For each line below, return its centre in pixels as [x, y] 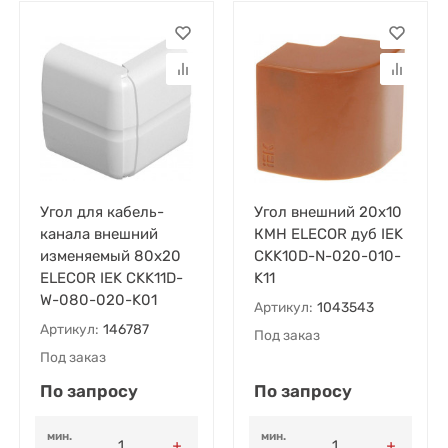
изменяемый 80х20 [110, 256]
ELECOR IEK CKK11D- [111, 278]
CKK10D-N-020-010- [327, 256]
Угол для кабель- [101, 212]
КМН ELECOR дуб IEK [328, 234]
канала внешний [98, 234]
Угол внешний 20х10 [327, 212]
